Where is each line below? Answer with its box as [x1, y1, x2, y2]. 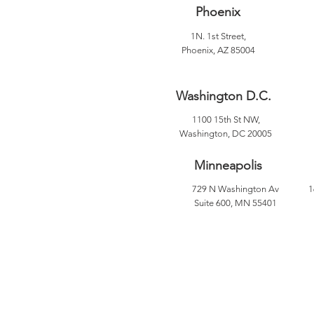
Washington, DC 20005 [179, 128, 272, 139]
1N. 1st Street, [191, 31, 246, 41]
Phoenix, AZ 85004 [182, 45, 255, 55]
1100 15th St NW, [191, 114, 260, 125]
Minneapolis [193, 158, 262, 173]
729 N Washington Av [192, 184, 279, 194]
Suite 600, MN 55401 [194, 198, 277, 208]
